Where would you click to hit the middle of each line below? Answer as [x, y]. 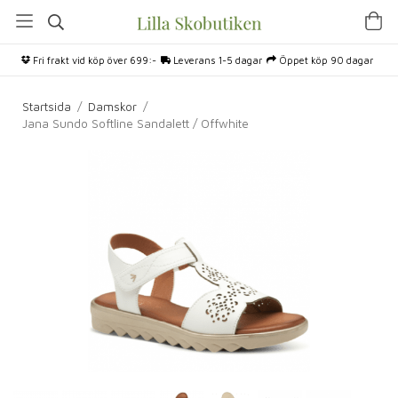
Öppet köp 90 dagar [325, 60]
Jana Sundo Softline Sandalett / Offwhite [135, 123]
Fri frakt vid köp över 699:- [93, 60]
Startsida [47, 107]
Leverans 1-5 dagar [216, 60]
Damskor [112, 107]
